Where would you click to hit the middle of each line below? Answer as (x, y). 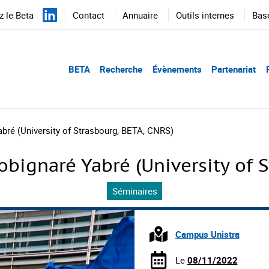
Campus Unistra (207, 234)
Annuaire (140, 15)
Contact (89, 15)
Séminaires (134, 191)
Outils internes (205, 15)
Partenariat (234, 69)
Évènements (177, 69)
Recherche (121, 69)
